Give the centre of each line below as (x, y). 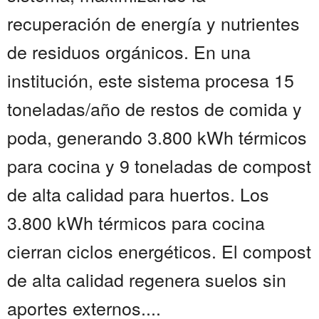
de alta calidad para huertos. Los (138, 194)
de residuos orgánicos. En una (129, 52)
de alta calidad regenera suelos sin (147, 279)
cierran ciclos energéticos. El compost (159, 251)
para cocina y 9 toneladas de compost (159, 166)
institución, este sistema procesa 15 (151, 80)
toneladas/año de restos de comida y (155, 109)
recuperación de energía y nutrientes (153, 23)
